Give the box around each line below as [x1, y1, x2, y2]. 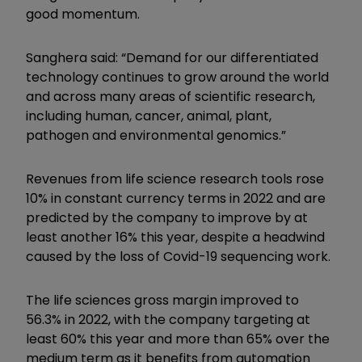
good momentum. [26, 4, 140, 23]
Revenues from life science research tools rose [26, 169, 324, 188]
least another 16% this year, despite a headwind [26, 227, 325, 246]
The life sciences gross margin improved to [26, 290, 299, 309]
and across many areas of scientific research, [26, 86, 315, 106]
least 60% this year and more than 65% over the [26, 329, 330, 348]
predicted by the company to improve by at [26, 208, 308, 227]
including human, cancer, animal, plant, [26, 106, 271, 125]
